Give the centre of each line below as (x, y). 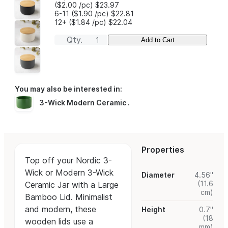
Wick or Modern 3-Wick (69, 173)
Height (154, 210)
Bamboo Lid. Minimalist (69, 197)
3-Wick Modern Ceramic (83, 102)
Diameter (158, 175)
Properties (163, 150)
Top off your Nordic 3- (69, 161)
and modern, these (61, 209)
